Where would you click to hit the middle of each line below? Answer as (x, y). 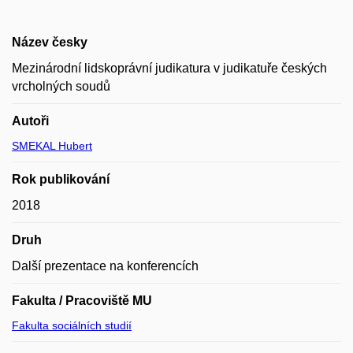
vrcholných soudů (61, 86)
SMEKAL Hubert (52, 145)
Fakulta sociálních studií (72, 325)
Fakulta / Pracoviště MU (82, 300)
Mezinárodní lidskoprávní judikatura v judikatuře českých (169, 68)
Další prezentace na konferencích (105, 266)
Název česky (50, 42)
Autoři (30, 121)
